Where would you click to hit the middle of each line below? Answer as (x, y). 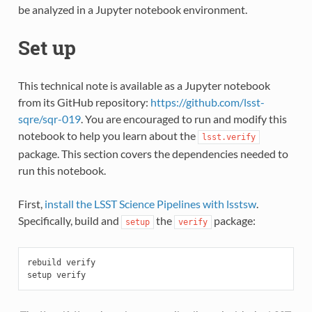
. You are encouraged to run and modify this (184, 118)
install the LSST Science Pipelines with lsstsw (150, 203)
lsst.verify (228, 137)
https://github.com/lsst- (207, 102)
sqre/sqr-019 (49, 118)
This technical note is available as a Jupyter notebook (144, 85)
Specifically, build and (69, 220)
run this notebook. (62, 170)
